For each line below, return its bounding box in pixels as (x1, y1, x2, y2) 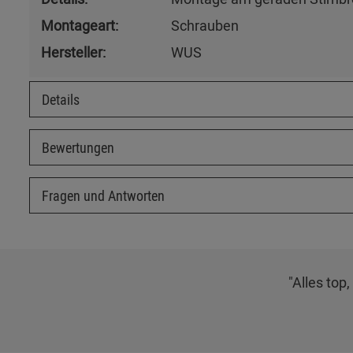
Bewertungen (42, 137, 114, 157)
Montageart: (41, 15, 118, 35)
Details (42, 89, 80, 109)
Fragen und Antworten (42, 185, 165, 205)
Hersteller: (41, 42, 106, 61)
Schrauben (171, 15, 239, 35)
